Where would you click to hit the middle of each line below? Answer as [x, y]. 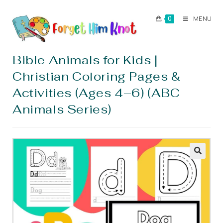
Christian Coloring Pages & [97, 76]
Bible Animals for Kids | [85, 60]
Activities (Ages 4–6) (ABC [96, 93]
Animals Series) [62, 109]
